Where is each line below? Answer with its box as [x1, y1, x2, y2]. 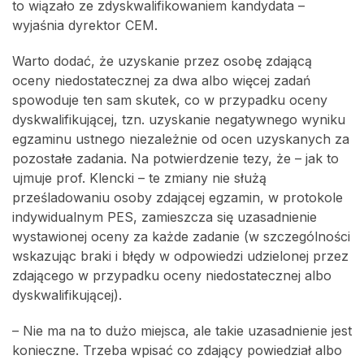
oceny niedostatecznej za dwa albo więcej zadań [12, 72, 310, 89]
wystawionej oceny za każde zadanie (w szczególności [12, 228, 350, 245]
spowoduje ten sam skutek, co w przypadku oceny [12, 92, 327, 108]
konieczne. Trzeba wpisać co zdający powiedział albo [12, 342, 342, 358]
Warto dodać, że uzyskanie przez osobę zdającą [12, 53, 312, 69]
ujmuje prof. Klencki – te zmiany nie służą [12, 170, 266, 186]
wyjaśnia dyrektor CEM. [12, 17, 158, 33]
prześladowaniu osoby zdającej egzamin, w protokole [12, 189, 343, 206]
